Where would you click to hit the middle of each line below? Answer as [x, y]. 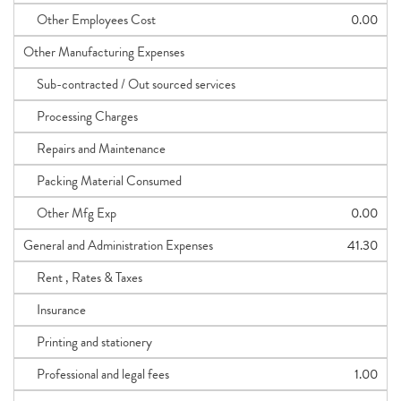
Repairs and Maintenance [94, 149]
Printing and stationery [88, 342]
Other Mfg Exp [70, 213]
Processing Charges [81, 116]
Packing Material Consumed [102, 181]
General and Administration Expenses [118, 245]
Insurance [55, 310]
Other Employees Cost [90, 20]
